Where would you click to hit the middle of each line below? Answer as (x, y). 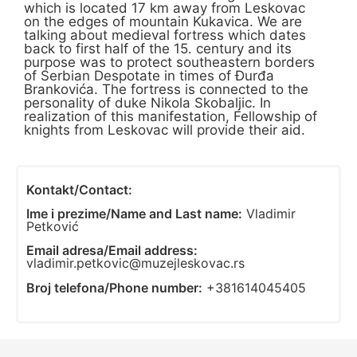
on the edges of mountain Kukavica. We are (163, 22)
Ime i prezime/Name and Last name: (134, 214)
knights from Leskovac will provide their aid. (165, 130)
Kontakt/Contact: (79, 189)
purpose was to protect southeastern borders (169, 63)
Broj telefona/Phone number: (114, 287)
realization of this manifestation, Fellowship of (171, 117)
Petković (53, 227)
